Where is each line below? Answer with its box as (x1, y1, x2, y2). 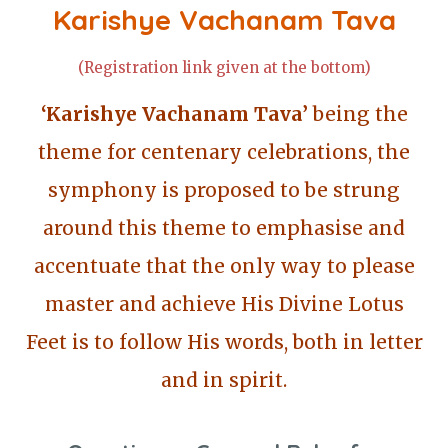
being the (307, 102, 408, 126)
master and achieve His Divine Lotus (44, 292, 404, 316)
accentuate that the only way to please (33, 254, 415, 278)
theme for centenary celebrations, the (38, 140, 410, 164)
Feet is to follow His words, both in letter (25, 330, 423, 354)
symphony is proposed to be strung (48, 178, 400, 202)
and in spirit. (161, 368, 287, 392)
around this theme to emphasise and (43, 216, 405, 240)
